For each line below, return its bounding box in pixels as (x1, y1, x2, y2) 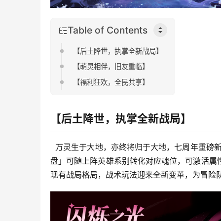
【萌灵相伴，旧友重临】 (73, 62, 149, 71)
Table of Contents (68, 24, 147, 36)
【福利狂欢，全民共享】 (73, 78, 149, 87)
